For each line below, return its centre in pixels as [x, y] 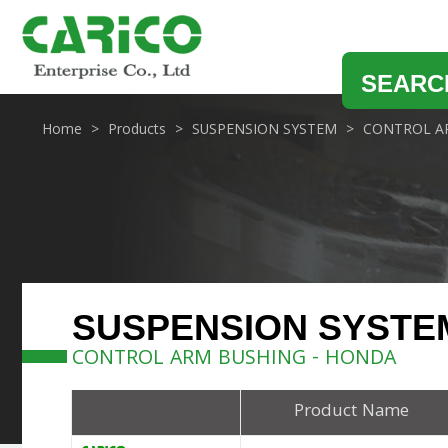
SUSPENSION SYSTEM [264, 130]
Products [137, 130]
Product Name [351, 412]
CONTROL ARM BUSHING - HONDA [234, 359]
